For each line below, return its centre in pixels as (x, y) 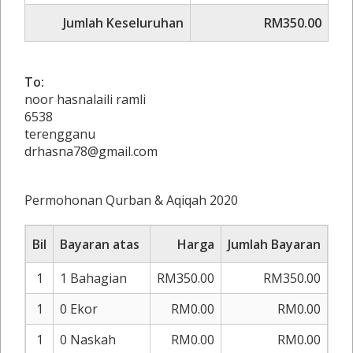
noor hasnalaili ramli (85, 99)
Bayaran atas (100, 244)
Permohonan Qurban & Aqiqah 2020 (131, 200)
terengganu (60, 134)
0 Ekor (79, 309)
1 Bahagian (93, 278)
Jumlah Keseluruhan (123, 23)
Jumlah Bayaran (274, 244)
